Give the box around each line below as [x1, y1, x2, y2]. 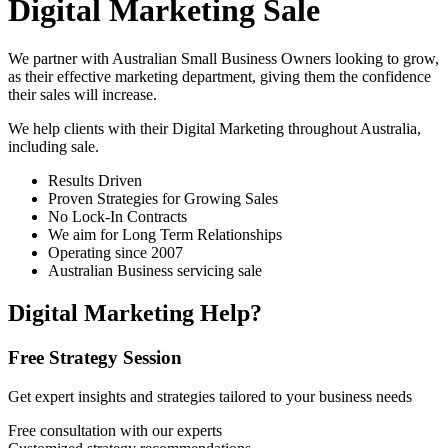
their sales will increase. [8, 86, 157, 104]
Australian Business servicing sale [48, 262, 262, 280]
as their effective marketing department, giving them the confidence [8, 68, 431, 86]
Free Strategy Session [8, 347, 182, 369]
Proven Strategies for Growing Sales [48, 190, 278, 208]
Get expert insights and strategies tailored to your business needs [8, 387, 412, 405]
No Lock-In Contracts [48, 208, 187, 226]
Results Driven [48, 172, 142, 190]
